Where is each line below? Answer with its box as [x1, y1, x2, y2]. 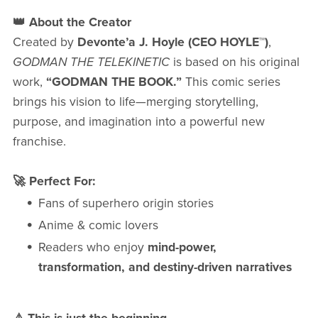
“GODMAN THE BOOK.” [45, 75, 182, 90]
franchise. [12, 134, 66, 150]
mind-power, [148, 240, 217, 256]
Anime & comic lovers [38, 218, 159, 234]
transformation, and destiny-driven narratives [38, 260, 292, 275]
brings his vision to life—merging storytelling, [12, 94, 258, 110]
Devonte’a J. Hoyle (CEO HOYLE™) [77, 35, 268, 50]
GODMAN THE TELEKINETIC [12, 55, 170, 70]
